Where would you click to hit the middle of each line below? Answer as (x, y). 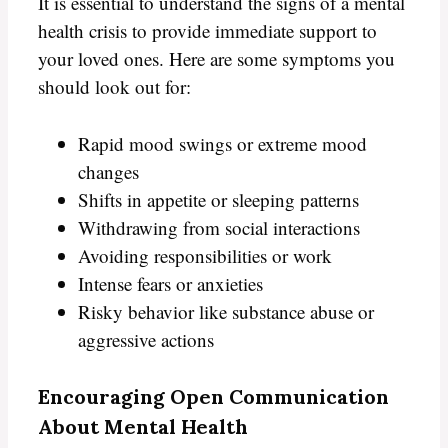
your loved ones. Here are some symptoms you (216, 59)
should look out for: (114, 87)
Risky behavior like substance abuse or (226, 311)
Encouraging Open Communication (213, 397)
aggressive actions (146, 339)
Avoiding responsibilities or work (205, 255)
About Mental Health (143, 427)
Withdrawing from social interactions (219, 227)
